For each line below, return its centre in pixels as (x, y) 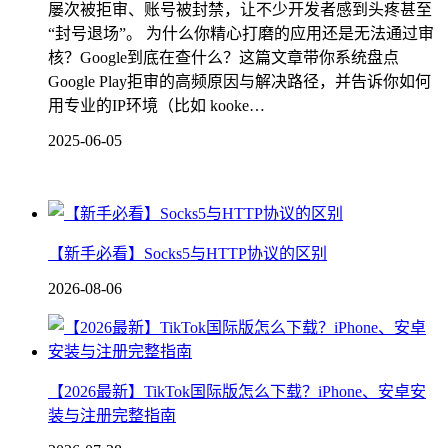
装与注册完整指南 (112, 416)
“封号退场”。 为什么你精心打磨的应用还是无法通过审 (241, 34)
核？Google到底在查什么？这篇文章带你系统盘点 (223, 58)
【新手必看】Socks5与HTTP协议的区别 (187, 254)
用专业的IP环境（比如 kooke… (156, 106)
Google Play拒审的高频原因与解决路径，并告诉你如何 (239, 82)
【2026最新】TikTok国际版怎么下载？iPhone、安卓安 (237, 392)
